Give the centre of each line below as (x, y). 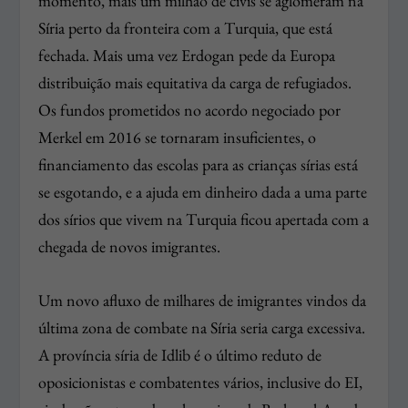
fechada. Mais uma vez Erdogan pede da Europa (187, 55)
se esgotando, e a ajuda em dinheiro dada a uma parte (203, 191)
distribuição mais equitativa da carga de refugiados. (195, 82)
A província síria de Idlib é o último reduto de (180, 354)
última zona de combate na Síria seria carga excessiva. (202, 327)
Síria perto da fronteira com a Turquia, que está (186, 27)
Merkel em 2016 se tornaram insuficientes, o (178, 137)
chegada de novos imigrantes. (130, 246)
